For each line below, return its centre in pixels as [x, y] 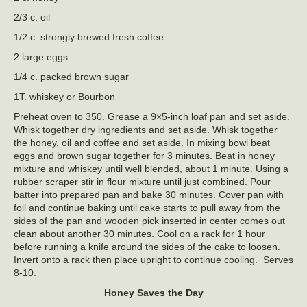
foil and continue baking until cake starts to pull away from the [147, 207]
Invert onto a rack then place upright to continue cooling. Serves [153, 259]
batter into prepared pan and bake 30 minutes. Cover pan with [149, 194]
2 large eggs [41, 57]
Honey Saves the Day [153, 292]
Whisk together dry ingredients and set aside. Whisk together [146, 129]
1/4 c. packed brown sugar [71, 76]
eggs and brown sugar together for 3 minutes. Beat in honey [144, 155]
